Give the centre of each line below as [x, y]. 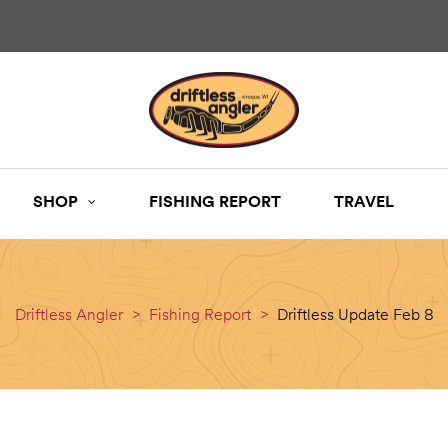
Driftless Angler [68, 314]
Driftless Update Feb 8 [355, 314]
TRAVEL [364, 201]
